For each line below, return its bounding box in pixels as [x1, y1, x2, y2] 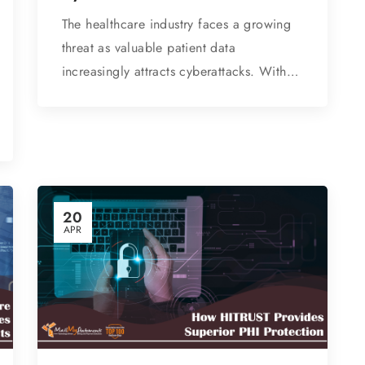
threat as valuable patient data [61, 38, 236, 58]
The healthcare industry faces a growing [61, 15, 292, 34]
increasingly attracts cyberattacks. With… [61, 62, 299, 81]
